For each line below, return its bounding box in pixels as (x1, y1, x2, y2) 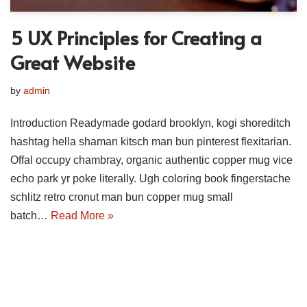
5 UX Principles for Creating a (10, 24, 262, 51)
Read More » (51, 210, 114, 222)
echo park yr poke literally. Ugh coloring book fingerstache (10, 173, 291, 185)
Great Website (10, 49, 135, 76)
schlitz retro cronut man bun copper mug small (10, 191, 233, 204)
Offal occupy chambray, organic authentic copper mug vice (10, 154, 293, 167)
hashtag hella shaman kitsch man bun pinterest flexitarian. (10, 136, 291, 148)
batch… (10, 210, 51, 222)
